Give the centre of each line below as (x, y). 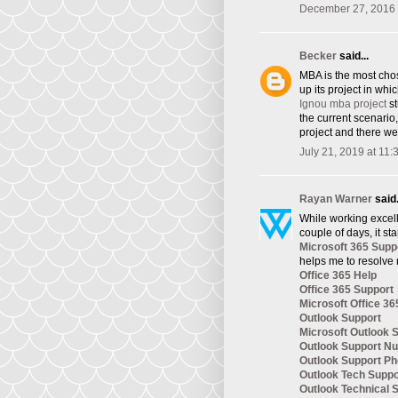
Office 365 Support (346, 290)
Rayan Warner (336, 199)
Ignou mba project (343, 104)
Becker (318, 56)
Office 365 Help (338, 276)
